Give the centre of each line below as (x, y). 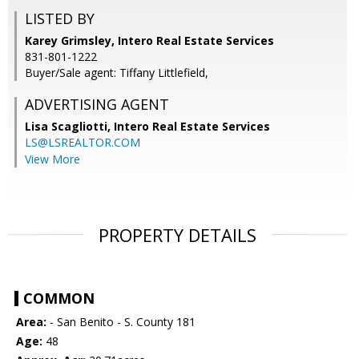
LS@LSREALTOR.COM (83, 143)
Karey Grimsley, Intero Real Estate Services (149, 41)
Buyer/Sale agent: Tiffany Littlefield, (117, 73)
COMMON (59, 298)
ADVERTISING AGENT (97, 105)
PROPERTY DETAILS (177, 235)
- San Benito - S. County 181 (121, 322)
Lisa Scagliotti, (69, 127)
